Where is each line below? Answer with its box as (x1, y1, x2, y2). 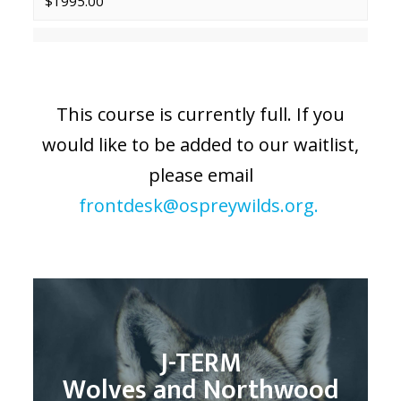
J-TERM (159, 340, 242, 386)
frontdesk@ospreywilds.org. (78, 192, 323, 218)
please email (148, 162, 253, 187)
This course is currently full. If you (56, 101, 345, 126)
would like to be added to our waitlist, (42, 132, 359, 157)
